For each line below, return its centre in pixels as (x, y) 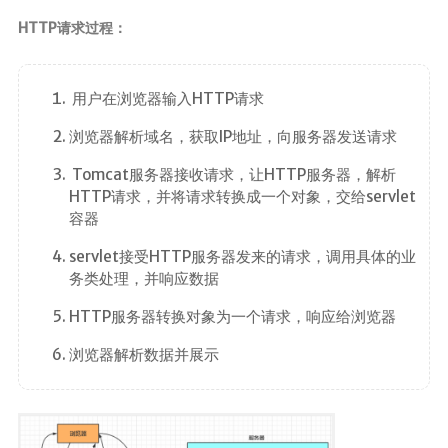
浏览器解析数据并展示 (143, 355)
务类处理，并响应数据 (143, 279)
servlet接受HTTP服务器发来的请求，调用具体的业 (242, 257)
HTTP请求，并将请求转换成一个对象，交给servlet (242, 197)
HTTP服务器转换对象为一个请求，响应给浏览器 (232, 317)
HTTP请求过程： (72, 28)
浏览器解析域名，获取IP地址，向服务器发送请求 (232, 137)
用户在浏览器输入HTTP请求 (166, 99)
